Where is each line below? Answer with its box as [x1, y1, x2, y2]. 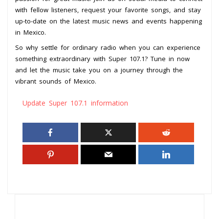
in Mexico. [15, 27, 46, 37]
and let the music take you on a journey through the [15, 65, 183, 74]
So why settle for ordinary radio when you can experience [15, 43, 200, 52]
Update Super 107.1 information [22, 98, 128, 108]
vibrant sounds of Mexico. [15, 76, 96, 86]
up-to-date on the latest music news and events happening [15, 16, 202, 25]
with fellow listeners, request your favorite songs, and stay [15, 5, 201, 14]
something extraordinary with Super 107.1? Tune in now [15, 54, 190, 63]
